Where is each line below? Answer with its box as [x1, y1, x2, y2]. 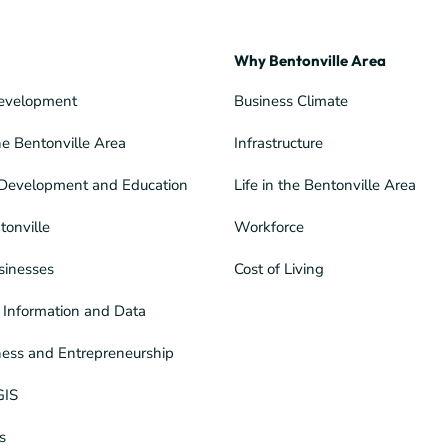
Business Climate [234, 90, 348, 111]
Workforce [234, 216, 304, 237]
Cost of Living [234, 258, 324, 279]
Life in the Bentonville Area [234, 174, 416, 195]
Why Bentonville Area [234, 50, 386, 70]
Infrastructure [234, 132, 323, 153]
